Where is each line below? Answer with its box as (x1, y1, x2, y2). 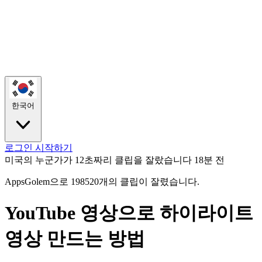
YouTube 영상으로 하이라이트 (5, 202, 253, 223)
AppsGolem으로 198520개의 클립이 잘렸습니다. (5, 176, 199, 187)
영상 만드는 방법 (5, 227, 145, 249)
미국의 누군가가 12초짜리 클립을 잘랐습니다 (5, 154, 192, 165)
